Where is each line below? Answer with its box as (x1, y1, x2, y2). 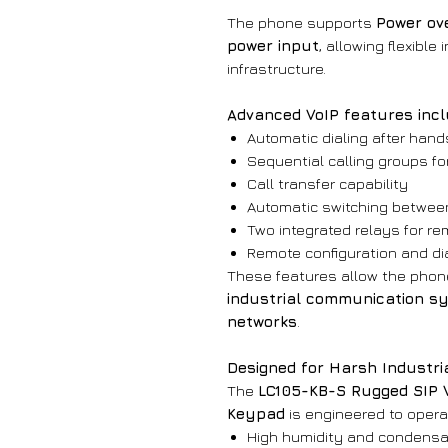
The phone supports (227, 14, 376, 32)
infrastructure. (227, 60, 326, 78)
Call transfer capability (247, 175, 408, 193)
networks (227, 313, 297, 331)
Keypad (227, 405, 285, 423)
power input (227, 37, 319, 55)
